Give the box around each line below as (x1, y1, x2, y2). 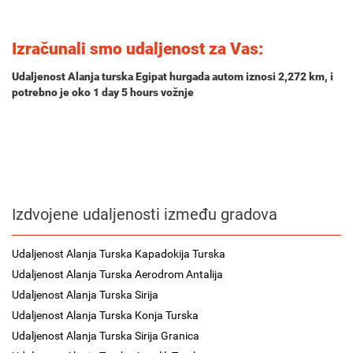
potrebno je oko (12, 86, 93, 98)
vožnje (158, 86, 194, 98)
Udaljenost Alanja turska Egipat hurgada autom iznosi (12, 70, 278, 83)
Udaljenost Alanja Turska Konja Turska (12, 309, 199, 321)
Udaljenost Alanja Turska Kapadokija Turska (12, 247, 225, 260)
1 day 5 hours (93, 86, 158, 98)
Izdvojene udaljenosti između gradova (12, 205, 277, 224)
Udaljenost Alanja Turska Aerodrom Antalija (12, 268, 223, 281)
